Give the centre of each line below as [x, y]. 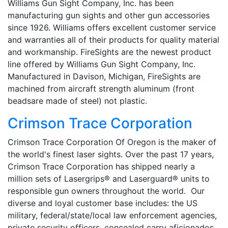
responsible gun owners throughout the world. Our [106, 191]
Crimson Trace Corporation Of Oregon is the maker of [112, 142]
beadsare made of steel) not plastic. [77, 101]
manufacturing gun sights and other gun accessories [109, 15]
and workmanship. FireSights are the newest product [109, 52]
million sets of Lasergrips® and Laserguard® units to [109, 178]
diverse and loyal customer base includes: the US [103, 203]
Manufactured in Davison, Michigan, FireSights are [104, 76]
